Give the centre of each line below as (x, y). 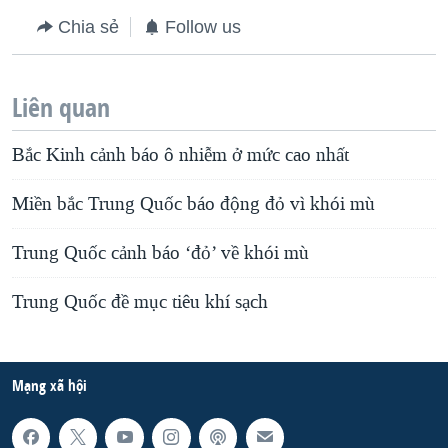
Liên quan (61, 108)
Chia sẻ (88, 27)
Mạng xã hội (49, 386)
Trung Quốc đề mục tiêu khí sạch (140, 302)
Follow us (203, 27)
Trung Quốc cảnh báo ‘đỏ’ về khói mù (160, 253)
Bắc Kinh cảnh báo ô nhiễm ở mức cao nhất (180, 155)
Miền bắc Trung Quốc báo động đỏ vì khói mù (193, 204)
